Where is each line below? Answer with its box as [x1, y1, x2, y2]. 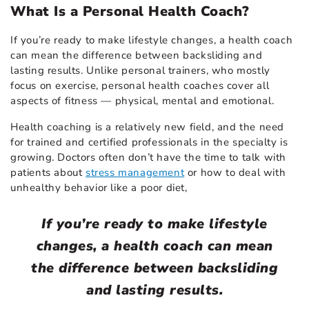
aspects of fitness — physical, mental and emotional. [10, 93, 277, 108]
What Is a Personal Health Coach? [10, 1, 250, 21]
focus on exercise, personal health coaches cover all [10, 78, 270, 92]
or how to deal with [184, 165, 286, 179]
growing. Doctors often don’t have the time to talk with [10, 150, 287, 164]
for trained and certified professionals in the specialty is [10, 134, 288, 149]
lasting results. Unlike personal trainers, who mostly [10, 63, 270, 77]
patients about [10, 165, 86, 179]
